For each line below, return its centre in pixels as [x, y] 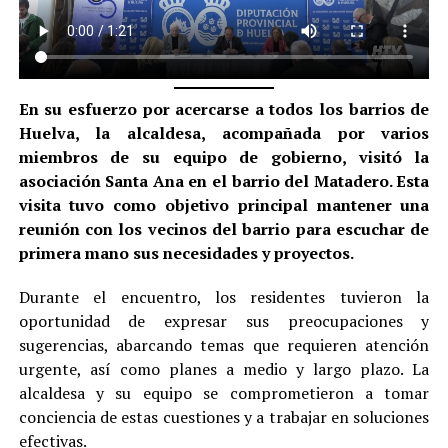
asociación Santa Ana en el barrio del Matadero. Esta [224, 180]
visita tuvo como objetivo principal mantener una [224, 204]
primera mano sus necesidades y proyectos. [186, 252]
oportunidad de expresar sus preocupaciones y [224, 320]
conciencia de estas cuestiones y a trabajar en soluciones [224, 416]
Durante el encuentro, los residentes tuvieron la [224, 296]
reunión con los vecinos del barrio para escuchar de [224, 228]
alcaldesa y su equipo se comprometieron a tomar [224, 392]
